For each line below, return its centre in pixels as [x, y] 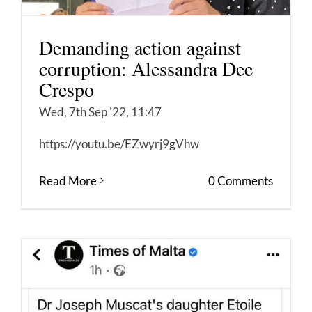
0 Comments [241, 180]
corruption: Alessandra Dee [146, 68]
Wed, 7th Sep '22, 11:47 [100, 111]
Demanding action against [140, 47]
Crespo [67, 89]
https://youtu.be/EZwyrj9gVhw [119, 143]
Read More [68, 180]
